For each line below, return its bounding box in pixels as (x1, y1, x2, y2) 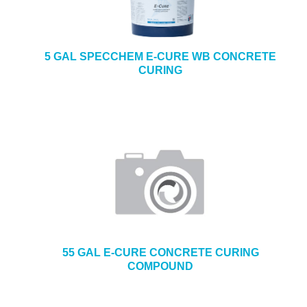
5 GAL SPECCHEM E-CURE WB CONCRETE (45, 51, 276, 62)
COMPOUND (127, 260, 193, 272)
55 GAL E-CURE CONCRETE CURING (62, 247, 259, 258)
